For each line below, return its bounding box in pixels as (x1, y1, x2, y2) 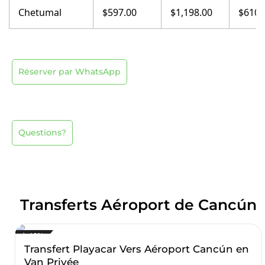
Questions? (18, 127, 66, 138)
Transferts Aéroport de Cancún (20, 196, 257, 214)
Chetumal (18, 6, 62, 19)
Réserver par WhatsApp (18, 66, 121, 77)
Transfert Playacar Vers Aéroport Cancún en (24, 243, 249, 255)
